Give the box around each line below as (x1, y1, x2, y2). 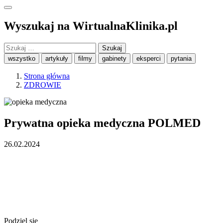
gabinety (102, 54, 126, 62)
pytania (171, 54, 192, 62)
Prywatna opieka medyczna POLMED (4, 116, 201, 129)
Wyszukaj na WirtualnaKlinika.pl (4, 19, 178, 32)
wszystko (8, 54, 35, 62)
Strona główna (24, 71, 70, 80)
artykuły (45, 54, 68, 62)
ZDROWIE (24, 80, 61, 89)
